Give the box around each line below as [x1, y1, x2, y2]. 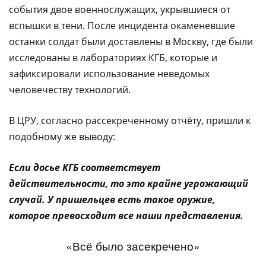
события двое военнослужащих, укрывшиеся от [9, 3, 230, 17]
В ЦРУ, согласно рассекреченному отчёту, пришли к [9, 114, 251, 128]
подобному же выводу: [9, 130, 115, 144]
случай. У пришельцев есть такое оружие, [9, 193, 215, 207]
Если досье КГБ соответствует [9, 161, 160, 175]
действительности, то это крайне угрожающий [9, 177, 248, 191]
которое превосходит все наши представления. [9, 209, 243, 223]
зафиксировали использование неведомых [9, 67, 210, 81]
